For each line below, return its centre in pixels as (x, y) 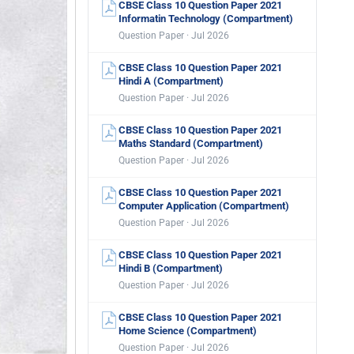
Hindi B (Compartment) (171, 268)
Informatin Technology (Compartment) (206, 19)
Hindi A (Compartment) (171, 81)
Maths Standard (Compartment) (191, 143)
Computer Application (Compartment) (204, 206)
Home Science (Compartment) (188, 331)
